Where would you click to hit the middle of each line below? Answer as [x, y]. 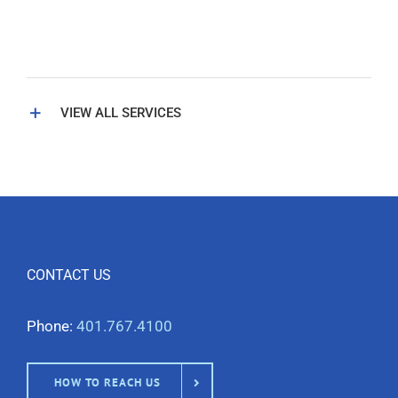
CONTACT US [69, 275]
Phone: [52, 326]
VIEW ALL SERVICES [121, 112]
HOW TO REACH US [107, 383]
